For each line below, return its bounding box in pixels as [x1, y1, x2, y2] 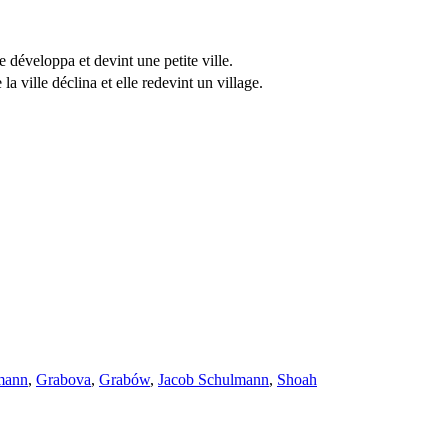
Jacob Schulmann [158, 371, 269, 389]
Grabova [36, 371, 91, 389]
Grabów [99, 371, 150, 389]
